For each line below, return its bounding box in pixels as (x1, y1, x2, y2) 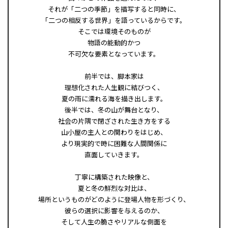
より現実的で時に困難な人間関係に (61, 138, 167, 148)
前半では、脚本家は (84, 71, 144, 81)
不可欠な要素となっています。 (68, 48, 160, 59)
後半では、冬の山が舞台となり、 (65, 104, 163, 115)
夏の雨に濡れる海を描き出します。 (61, 93, 167, 103)
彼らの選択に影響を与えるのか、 (64, 205, 164, 215)
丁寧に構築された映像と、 (74, 172, 154, 182)
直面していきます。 (84, 149, 144, 159)
